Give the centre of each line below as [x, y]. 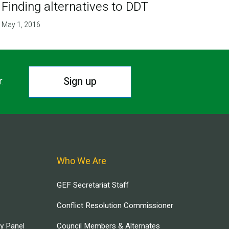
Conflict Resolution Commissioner [115, 205]
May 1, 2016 [21, 25]
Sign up [80, 81]
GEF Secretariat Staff [93, 185]
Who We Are [82, 161]
